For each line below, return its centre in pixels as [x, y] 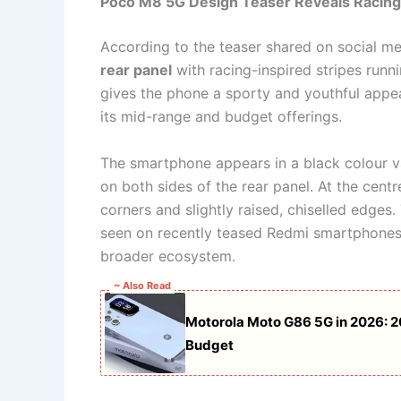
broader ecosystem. [168, 256]
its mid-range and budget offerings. [221, 117]
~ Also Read [142, 286]
